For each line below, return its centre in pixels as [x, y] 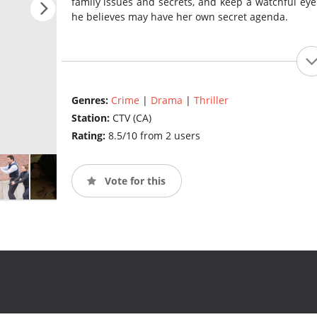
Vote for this [133, 180]
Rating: [90, 136]
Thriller [211, 100]
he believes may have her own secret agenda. [179, 17]
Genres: [91, 100]
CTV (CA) [132, 118]
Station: [92, 118]
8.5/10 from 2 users [154, 136]
